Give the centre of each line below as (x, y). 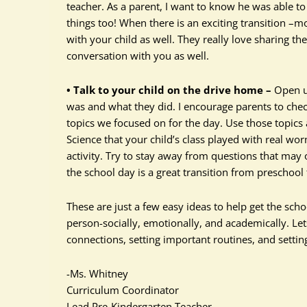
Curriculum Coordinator (123, 290)
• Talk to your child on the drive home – (169, 90)
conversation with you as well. (138, 56)
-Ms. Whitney (97, 273)
